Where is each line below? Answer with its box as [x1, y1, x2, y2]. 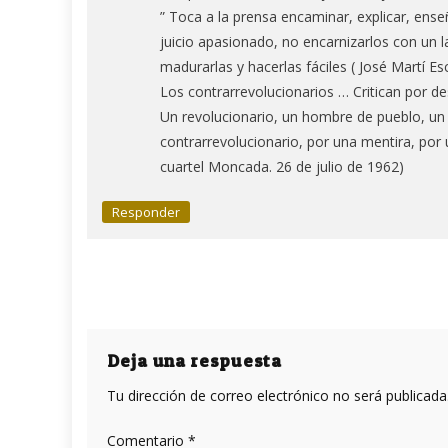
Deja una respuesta [107, 349, 283, 371]
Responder [112, 202, 180, 221]
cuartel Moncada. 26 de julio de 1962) [160, 156, 404, 176]
